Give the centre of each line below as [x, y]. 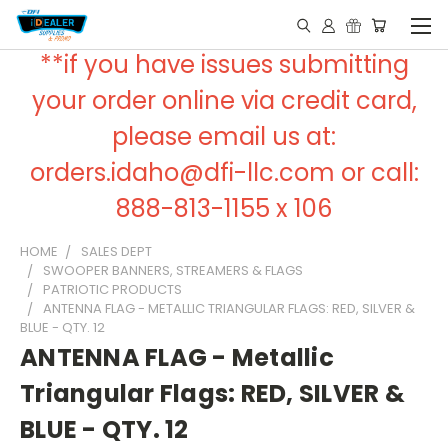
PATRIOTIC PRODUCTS [112, 289]
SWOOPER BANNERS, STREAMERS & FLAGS [173, 270]
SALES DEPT [116, 251]
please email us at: [224, 136]
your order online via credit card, [224, 100]
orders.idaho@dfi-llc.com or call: [224, 172]
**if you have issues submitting [224, 64]
